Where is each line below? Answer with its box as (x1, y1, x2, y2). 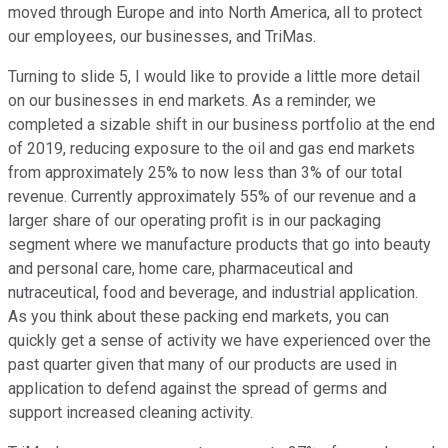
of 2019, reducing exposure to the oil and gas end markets (8, 139, 415, 159)
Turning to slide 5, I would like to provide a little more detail (8, 67, 420, 87)
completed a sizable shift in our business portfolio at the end (8, 115, 435, 135)
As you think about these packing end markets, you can (8, 307, 389, 327)
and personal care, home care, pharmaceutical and (8, 259, 353, 279)
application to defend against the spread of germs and (8, 379, 387, 399)
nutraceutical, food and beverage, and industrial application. (8, 283, 418, 303)
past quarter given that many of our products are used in (8, 355, 397, 375)
